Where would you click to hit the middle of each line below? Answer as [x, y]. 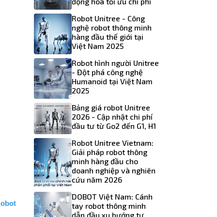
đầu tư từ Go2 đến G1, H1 [114, 126]
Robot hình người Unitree [115, 63]
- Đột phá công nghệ [107, 72]
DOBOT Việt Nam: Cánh [112, 197]
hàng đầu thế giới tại [107, 37]
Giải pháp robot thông [109, 152]
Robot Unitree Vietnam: [112, 143]
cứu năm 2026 [97, 180]
